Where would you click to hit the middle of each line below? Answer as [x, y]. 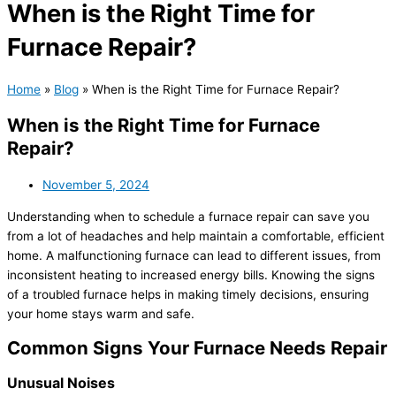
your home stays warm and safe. [101, 314]
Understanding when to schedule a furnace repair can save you [188, 217]
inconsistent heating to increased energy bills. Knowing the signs [191, 275]
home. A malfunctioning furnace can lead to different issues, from [194, 256]
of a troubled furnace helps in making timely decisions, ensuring [188, 295]
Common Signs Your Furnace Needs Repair [197, 348]
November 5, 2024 [96, 185]
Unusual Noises [61, 383]
